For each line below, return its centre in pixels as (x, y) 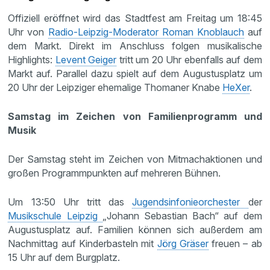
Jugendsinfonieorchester (190, 202)
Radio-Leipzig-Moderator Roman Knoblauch (146, 32)
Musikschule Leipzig (55, 215)
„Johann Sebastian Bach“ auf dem (182, 215)
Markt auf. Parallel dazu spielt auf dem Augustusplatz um (135, 73)
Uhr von (28, 32)
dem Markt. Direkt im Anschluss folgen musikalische (135, 46)
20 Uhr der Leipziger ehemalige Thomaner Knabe (115, 87)
